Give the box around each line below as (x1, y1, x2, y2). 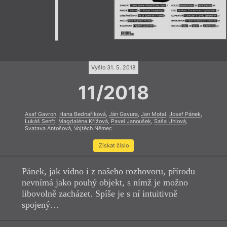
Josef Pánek (169, 111, 201, 118)
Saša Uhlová (154, 118, 186, 125)
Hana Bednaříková (59, 111, 106, 118)
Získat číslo (98, 142, 129, 149)
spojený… (21, 200, 59, 210)
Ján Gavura (109, 111, 138, 118)
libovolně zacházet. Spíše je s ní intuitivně (21, 188, 177, 199)
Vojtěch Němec (74, 125, 112, 132)
